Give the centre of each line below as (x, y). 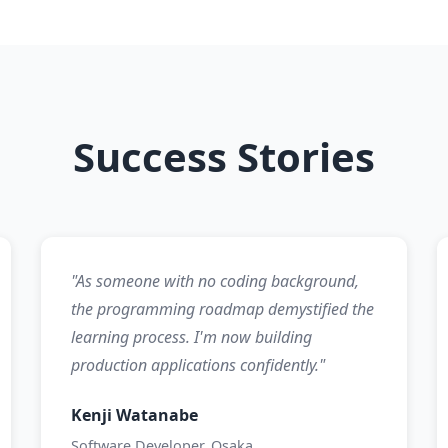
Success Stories (224, 156)
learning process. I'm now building (191, 337)
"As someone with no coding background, (214, 281)
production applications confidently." (197, 365)
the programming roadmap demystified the (222, 309)
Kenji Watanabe (134, 415)
